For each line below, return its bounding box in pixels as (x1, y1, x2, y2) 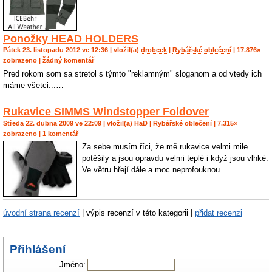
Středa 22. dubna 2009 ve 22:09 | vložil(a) (3, 119, 134, 127)
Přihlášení (10, 243, 66, 256)
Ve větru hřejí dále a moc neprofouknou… (82, 165, 228, 174)
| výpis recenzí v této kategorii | (80, 208, 195, 217)
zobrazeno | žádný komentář (3, 56, 94, 64)
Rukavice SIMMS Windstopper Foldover (3, 106, 209, 118)
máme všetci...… (3, 80, 64, 90)
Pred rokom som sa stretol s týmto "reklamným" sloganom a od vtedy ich (3, 69, 262, 78)
